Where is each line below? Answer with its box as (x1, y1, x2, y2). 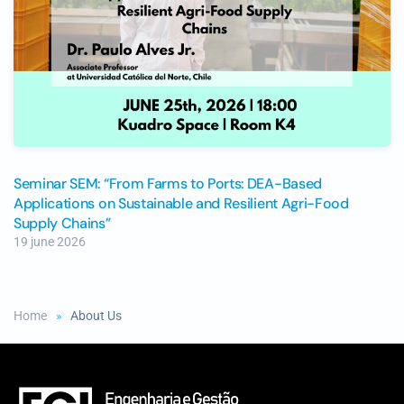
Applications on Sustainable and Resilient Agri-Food (14, 194, 349, 214)
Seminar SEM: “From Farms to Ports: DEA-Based (14, 174, 322, 194)
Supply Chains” (14, 214, 111, 234)
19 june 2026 (14, 234, 86, 250)
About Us (70, 308, 122, 323)
